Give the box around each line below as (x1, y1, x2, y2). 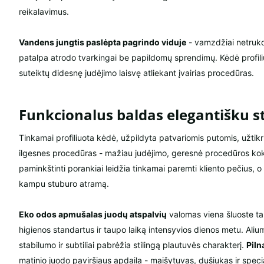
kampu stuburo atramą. (19, 179, 109, 189)
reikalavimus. (19, 6, 69, 17)
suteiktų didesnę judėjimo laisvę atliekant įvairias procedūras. (19, 68, 254, 78)
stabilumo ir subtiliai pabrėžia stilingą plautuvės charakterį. (19, 240, 246, 250)
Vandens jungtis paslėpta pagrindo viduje (19, 37, 186, 48)
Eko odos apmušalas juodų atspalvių (19, 209, 167, 220)
